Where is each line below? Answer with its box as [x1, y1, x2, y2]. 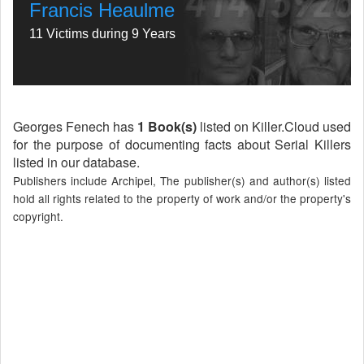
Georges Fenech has [13, 117, 137, 136]
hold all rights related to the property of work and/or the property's [13, 190, 351, 206]
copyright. [13, 208, 63, 224]
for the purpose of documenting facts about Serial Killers [13, 135, 351, 154]
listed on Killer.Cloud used [197, 117, 351, 136]
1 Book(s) [137, 117, 197, 136]
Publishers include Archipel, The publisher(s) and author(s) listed [13, 172, 351, 188]
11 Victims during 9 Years [29, 27, 175, 41]
